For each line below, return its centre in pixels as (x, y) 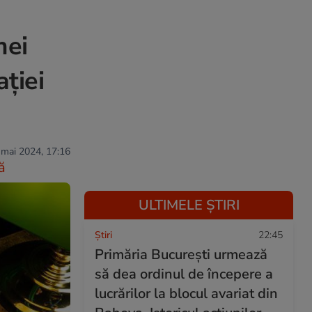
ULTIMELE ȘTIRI (189, 205)
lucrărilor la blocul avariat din (186, 294)
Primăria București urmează (181, 255)
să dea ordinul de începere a (184, 274)
